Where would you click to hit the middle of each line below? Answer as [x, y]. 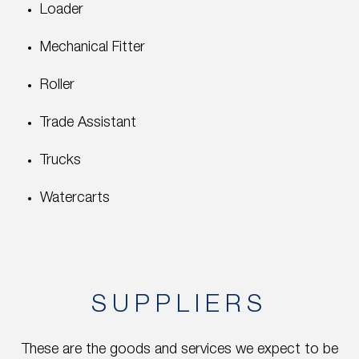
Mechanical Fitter [93, 48]
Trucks [61, 161]
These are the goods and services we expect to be [179, 350]
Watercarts [75, 198]
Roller [57, 85]
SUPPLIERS [179, 307]
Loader [62, 10]
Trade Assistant [88, 123]
